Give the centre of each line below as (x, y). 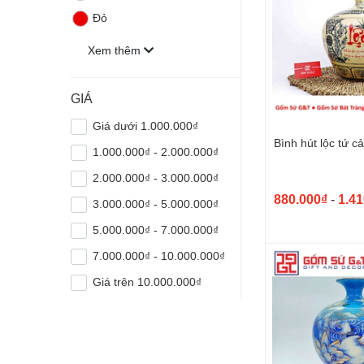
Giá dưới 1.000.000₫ (146, 126)
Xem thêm (116, 50)
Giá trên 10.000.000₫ (147, 282)
